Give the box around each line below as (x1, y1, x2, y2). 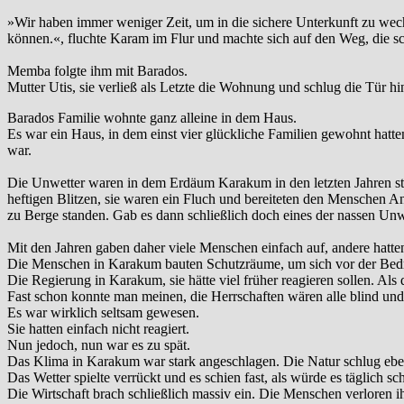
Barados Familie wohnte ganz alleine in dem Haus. (7, 110, 297, 126)
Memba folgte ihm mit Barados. (7, 63, 188, 79)
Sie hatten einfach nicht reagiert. (7, 321, 189, 337)
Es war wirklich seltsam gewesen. (7, 305, 199, 321)
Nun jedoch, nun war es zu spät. (7, 337, 190, 353)
